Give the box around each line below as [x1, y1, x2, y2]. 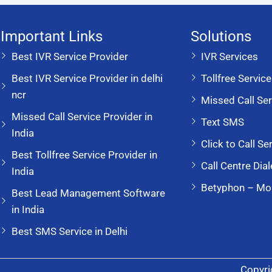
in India [11, 203, 44, 216]
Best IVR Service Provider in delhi [11, 72, 163, 84]
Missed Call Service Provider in [11, 110, 152, 123]
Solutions [190, 27, 251, 45]
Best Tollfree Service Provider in [11, 148, 157, 161]
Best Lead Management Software [11, 186, 165, 199]
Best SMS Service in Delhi [11, 225, 127, 237]
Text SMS [201, 115, 244, 128]
